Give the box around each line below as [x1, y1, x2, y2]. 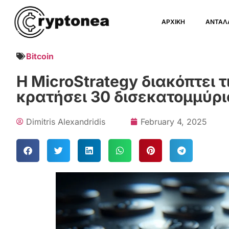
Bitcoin [26, 51, 54, 61]
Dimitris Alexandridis [26, 117, 105, 127]
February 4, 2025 [141, 117, 207, 127]
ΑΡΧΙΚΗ [162, 18, 186, 26]
